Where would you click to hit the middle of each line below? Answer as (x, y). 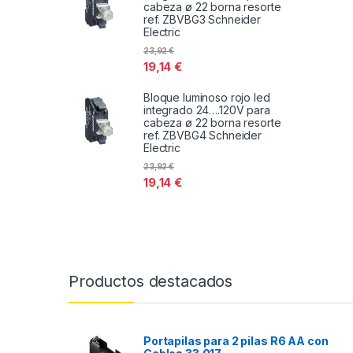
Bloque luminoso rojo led (207, 97)
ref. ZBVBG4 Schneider (203, 135)
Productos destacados (151, 282)
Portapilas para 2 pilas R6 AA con (236, 341)
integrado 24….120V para (207, 110)
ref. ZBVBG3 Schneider (203, 19)
